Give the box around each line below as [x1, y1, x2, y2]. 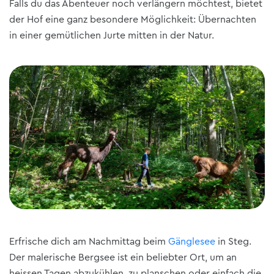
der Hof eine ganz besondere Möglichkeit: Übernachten [9, 14, 256, 24]
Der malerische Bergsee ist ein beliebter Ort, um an [9, 253, 237, 263]
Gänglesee [168, 237, 215, 247]
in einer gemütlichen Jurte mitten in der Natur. [9, 30, 214, 40]
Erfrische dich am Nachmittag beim [9, 237, 168, 247]
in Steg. [215, 237, 251, 247]
